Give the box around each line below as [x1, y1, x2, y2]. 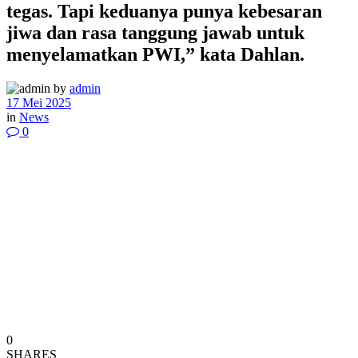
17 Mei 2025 [6, 95, 71, 109]
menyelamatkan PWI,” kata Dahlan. [6, 43, 304, 65]
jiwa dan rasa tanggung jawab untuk [6, 22, 304, 43]
